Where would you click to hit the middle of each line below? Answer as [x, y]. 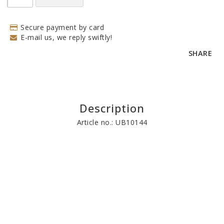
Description [112, 108]
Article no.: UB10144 [112, 122]
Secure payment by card [62, 27]
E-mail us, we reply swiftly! [66, 37]
